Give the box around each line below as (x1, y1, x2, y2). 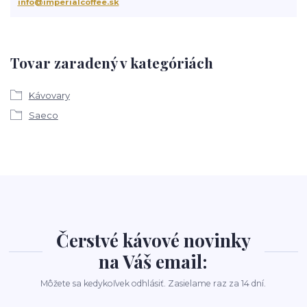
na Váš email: (99, 249, 208, 273)
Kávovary (28, 90, 70, 101)
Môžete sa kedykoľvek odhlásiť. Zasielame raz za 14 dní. (40, 278, 267, 288)
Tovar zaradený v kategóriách (10, 52, 213, 72)
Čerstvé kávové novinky (56, 228, 251, 252)
